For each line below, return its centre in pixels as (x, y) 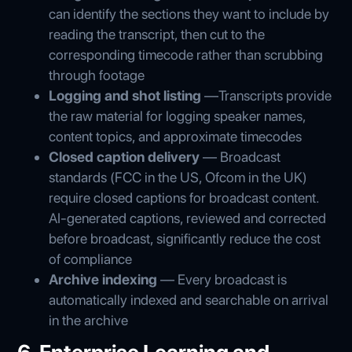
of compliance (91, 258)
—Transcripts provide (267, 95)
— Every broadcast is (224, 279)
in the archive (89, 320)
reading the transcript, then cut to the (157, 34)
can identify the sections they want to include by (189, 13)
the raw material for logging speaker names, (178, 115)
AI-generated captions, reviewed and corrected (188, 218)
